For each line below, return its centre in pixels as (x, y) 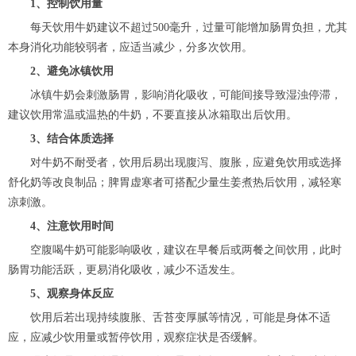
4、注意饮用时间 (61, 226)
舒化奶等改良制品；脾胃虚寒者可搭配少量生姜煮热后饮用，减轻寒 (175, 182)
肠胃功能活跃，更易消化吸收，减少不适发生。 (125, 269)
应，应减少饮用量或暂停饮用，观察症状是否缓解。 (136, 337)
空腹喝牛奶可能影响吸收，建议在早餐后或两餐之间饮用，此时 (175, 250)
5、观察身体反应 (61, 293)
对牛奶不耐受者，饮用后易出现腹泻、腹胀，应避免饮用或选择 (175, 162)
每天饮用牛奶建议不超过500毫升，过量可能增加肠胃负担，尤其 (178, 27)
